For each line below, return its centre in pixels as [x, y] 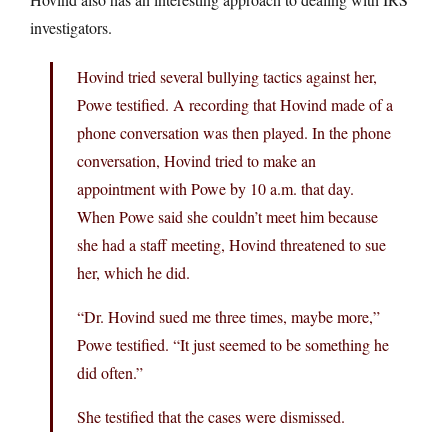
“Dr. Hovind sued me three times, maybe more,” [228, 316]
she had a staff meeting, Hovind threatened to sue [231, 244]
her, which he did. [133, 272]
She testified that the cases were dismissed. [211, 416]
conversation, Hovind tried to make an [196, 160]
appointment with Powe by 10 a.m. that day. [215, 188]
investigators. [71, 27]
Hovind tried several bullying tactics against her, [227, 76]
